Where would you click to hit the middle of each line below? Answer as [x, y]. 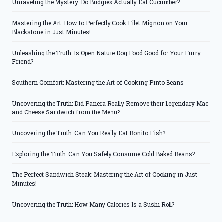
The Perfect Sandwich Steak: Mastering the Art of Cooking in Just [105, 175]
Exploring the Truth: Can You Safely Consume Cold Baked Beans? [103, 154]
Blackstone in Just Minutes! [51, 32]
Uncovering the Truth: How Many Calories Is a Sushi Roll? [93, 204]
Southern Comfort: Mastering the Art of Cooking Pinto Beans [98, 83]
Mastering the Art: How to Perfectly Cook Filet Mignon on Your [100, 23]
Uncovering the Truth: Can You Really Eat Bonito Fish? [88, 133]
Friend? [23, 62]
